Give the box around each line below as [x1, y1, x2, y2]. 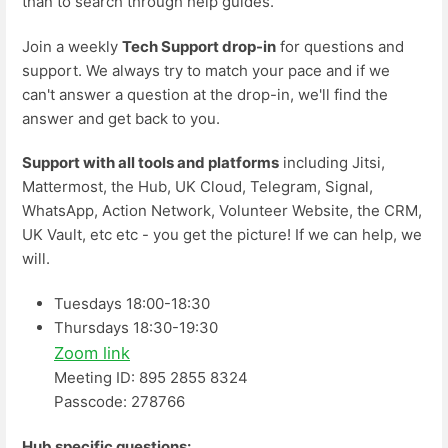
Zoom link [54, 342, 130, 363]
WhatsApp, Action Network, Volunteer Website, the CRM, [22, 201, 422, 221]
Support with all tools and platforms [22, 153, 279, 173]
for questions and [276, 36, 404, 56]
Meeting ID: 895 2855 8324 [54, 367, 248, 387]
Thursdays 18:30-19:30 [54, 317, 218, 337]
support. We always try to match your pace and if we [22, 60, 390, 80]
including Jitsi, [279, 153, 385, 173]
